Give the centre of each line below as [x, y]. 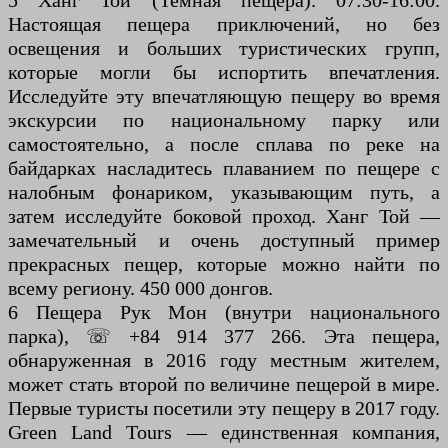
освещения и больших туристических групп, [224, 48]
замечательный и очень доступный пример [224, 240]
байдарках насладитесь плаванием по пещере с [224, 168]
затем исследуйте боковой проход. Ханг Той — [224, 216]
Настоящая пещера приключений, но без [224, 24]
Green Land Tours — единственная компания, [224, 432]
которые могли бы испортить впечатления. [224, 72]
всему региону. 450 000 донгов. [140, 288]
